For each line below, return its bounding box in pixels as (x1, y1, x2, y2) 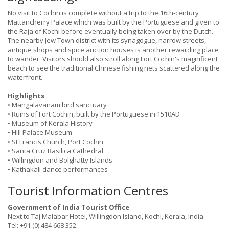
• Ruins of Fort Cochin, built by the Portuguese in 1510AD (8, 109, 180, 119)
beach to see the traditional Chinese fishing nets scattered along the (8, 63, 220, 73)
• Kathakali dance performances (8, 165, 108, 174)
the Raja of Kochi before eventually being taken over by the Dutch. (8, 27, 213, 36)
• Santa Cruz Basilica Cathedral (8, 146, 103, 156)
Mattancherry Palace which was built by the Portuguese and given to (8, 17, 219, 27)
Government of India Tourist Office (8, 202, 129, 212)
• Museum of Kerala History (8, 119, 93, 128)
